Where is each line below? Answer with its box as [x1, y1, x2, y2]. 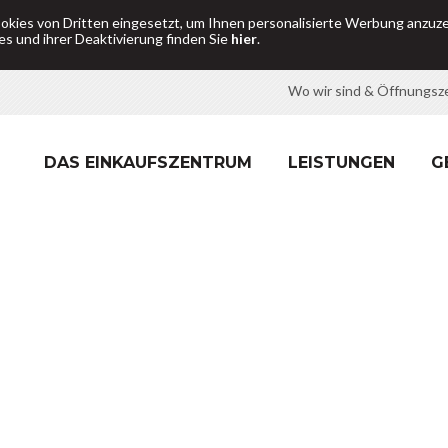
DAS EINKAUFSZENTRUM [44, 153, 252, 172]
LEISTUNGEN [288, 153, 395, 172]
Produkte [252, 241, 311, 258]
